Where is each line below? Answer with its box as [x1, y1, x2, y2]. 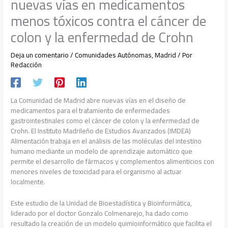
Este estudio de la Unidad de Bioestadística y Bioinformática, [11, 196, 192, 210]
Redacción [11, 58, 42, 71]
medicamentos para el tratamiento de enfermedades [11, 103, 170, 117]
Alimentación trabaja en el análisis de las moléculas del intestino [11, 134, 202, 148]
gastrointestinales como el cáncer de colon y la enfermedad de [11, 113, 200, 127]
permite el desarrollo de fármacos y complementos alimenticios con [11, 154, 215, 168]
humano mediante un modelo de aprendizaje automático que [11, 144, 193, 158]
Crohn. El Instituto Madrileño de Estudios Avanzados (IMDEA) [11, 124, 191, 137]
